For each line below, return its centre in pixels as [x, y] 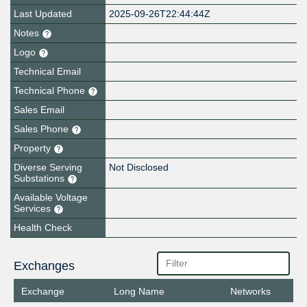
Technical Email [47, 72]
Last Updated [43, 14]
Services [34, 209]
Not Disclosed [139, 168]
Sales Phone [42, 129]
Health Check [43, 227]
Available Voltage [51, 198]
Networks [251, 292]
